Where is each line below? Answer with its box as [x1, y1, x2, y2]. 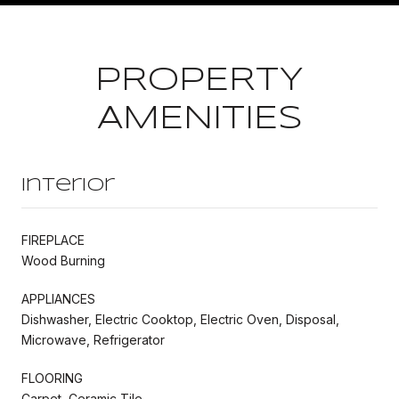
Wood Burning [21, 252, 105, 268]
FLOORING [21, 370, 83, 386]
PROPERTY [95, 65, 304, 96]
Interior [21, 176, 115, 194]
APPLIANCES [21, 290, 95, 306]
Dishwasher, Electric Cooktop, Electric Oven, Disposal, [21, 311, 339, 327]
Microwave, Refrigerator [21, 331, 165, 347]
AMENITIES [96, 103, 303, 134]
